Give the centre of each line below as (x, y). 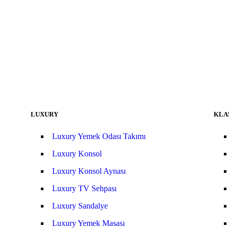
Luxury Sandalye (80, 206)
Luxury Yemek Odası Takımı (99, 136)
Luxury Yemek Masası (88, 223)
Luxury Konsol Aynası (89, 171)
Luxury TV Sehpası (84, 188)
